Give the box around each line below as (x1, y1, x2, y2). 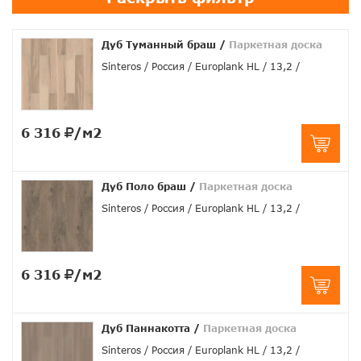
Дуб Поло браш (102, 180, 186, 193)
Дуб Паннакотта (102, 322, 190, 335)
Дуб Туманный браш (102, 39, 216, 52)
